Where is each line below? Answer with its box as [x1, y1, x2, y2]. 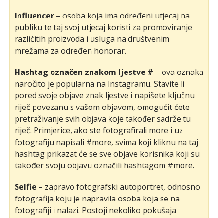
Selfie [14, 182, 36, 193]
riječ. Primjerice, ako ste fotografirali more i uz [14, 125, 183, 136]
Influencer [14, 10, 54, 21]
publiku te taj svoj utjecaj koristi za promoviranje [14, 22, 192, 33]
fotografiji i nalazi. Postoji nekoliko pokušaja [14, 205, 176, 216]
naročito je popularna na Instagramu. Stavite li [14, 78, 184, 90]
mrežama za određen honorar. [14, 45, 126, 56]
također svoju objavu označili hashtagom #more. [14, 160, 194, 171]
